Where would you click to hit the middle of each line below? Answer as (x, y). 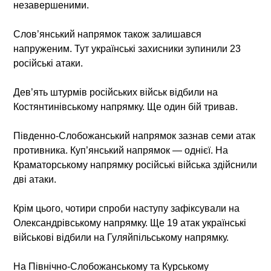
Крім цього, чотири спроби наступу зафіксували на (127, 208)
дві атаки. (35, 179)
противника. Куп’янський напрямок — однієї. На (121, 150)
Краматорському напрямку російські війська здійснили (135, 165)
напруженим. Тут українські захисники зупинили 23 (127, 48)
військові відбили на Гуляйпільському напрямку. (121, 237)
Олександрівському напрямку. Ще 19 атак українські (130, 223)
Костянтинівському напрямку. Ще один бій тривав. (126, 106)
